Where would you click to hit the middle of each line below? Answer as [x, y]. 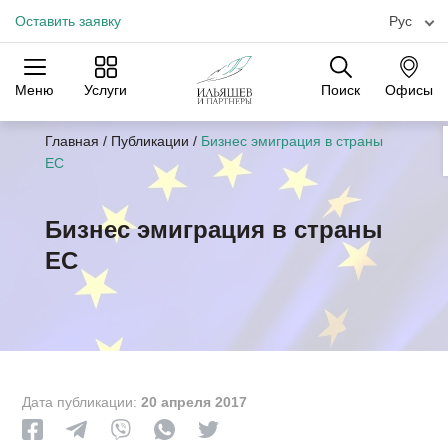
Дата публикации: [82, 402]
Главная [71, 141]
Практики [74, 123]
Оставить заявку [68, 20]
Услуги [105, 90]
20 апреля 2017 [194, 402]
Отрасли [224, 123]
